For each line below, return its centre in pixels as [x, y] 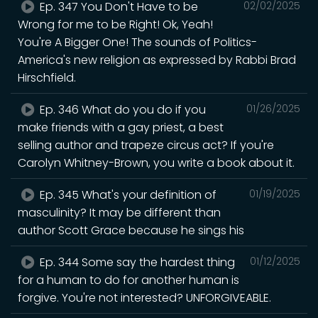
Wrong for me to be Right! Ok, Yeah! [115, 24]
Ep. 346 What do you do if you [122, 109]
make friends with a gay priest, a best [121, 127]
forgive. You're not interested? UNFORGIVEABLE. [144, 297]
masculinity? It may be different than [119, 212]
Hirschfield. [47, 77]
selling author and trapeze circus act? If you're [146, 145]
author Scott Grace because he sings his [131, 230]
